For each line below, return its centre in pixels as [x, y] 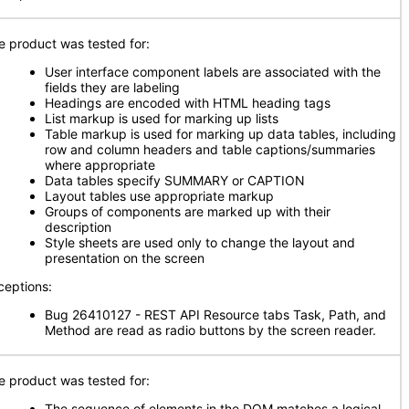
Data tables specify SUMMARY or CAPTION [175, 180]
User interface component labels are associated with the [213, 72]
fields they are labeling [112, 87]
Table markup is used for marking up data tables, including [220, 134]
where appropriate [100, 165]
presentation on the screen [125, 258]
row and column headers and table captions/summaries [210, 149]
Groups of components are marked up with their [188, 211]
